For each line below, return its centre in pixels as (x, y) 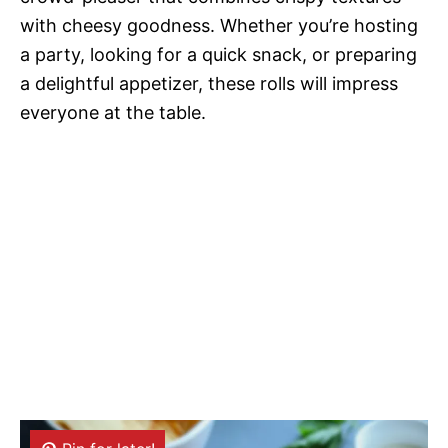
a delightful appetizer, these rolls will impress (209, 83)
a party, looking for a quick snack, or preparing (218, 54)
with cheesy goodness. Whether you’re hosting (219, 25)
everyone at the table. (113, 112)
